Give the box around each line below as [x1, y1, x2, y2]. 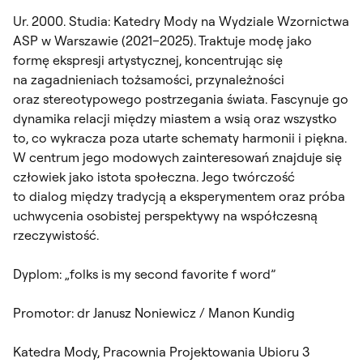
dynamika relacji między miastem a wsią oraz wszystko [13, 109, 337, 126]
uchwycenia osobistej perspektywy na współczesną [13, 207, 318, 224]
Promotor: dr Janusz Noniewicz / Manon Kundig [13, 304, 295, 321]
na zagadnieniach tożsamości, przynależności [13, 70, 284, 88]
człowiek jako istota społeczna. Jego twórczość [13, 168, 295, 185]
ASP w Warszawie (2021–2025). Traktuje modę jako [13, 32, 312, 49]
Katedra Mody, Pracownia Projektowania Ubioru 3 [13, 343, 310, 360]
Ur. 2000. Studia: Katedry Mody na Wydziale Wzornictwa [13, 12, 349, 29]
